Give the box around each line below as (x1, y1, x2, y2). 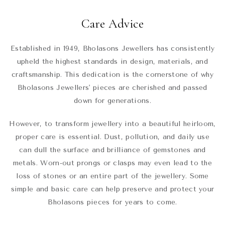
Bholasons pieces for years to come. (48, 197, 177, 206)
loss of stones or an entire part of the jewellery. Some (16, 171, 209, 180)
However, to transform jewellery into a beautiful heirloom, (9, 119, 216, 128)
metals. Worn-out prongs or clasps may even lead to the (13, 158, 212, 167)
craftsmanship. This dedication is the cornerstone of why (12, 70, 213, 79)
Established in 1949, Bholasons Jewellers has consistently (10, 44, 215, 53)
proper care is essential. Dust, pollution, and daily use (16, 132, 209, 141)
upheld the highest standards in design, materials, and (17, 57, 208, 66)
